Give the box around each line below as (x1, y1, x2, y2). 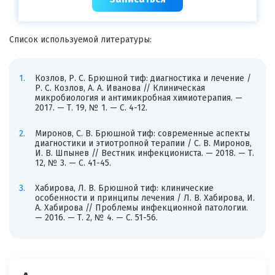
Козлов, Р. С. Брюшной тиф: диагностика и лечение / (34, 73, 251, 84)
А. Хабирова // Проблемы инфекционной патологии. (34, 203, 248, 214)
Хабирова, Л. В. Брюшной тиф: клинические (34, 183, 214, 194)
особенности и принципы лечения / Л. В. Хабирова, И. (34, 193, 255, 204)
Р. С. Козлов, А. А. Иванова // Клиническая (34, 83, 205, 94)
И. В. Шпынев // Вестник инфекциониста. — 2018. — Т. (34, 147, 254, 158)
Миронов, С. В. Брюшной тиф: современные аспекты (34, 128, 250, 139)
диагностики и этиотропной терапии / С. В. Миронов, (34, 137, 252, 149)
